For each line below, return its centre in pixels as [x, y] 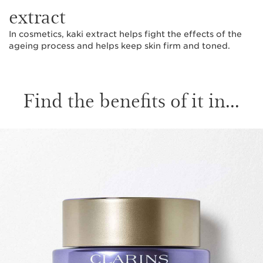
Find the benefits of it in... [131, 100]
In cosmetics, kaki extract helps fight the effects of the [125, 34]
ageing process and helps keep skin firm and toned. [119, 46]
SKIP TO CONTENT [61, 143]
